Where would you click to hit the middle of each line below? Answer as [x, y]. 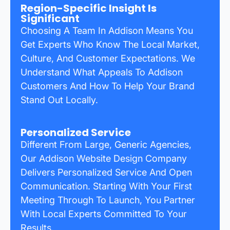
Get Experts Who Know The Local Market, [110, 44]
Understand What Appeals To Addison [102, 72]
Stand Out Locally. [59, 100]
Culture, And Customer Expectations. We [108, 58]
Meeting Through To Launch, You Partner [108, 200]
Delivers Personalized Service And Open [106, 172]
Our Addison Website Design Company [104, 158]
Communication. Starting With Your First [106, 186]
